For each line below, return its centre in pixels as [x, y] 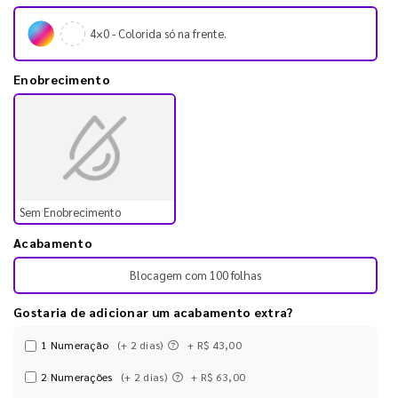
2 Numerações [78, 376]
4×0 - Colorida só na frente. [158, 34]
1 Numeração [76, 345]
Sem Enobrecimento [70, 212]
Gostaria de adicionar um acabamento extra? [153, 312]
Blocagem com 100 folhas [195, 275]
